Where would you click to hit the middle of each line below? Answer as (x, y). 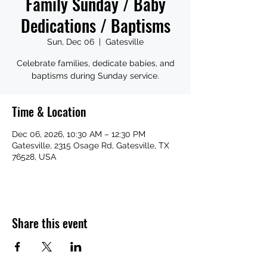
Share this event (50, 223)
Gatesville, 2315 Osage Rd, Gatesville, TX (91, 145)
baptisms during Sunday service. (95, 76)
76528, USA (34, 157)
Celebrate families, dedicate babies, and (95, 63)
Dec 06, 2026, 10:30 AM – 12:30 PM (79, 134)
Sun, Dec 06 (71, 42)
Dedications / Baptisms (95, 25)
